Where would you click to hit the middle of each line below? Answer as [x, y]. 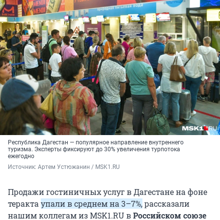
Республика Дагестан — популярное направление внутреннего [96, 143]
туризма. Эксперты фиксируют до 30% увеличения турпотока [94, 150]
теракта [24, 204]
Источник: [23, 167]
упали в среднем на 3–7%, [92, 204]
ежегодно [21, 156]
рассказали [166, 204]
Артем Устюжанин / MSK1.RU [79, 167]
